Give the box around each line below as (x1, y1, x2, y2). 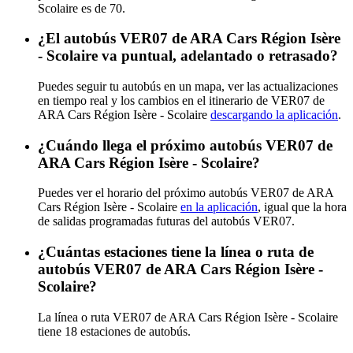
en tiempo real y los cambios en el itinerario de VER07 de (38, 93, 325, 107)
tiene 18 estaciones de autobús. (38, 324, 191, 338)
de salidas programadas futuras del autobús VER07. (38, 214, 295, 229)
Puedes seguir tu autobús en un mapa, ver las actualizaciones (38, 79, 338, 93)
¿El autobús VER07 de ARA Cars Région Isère (38, 30, 340, 47)
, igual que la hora (258, 200, 347, 214)
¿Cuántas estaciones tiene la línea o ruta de (38, 243, 314, 261)
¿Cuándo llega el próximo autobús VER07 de (38, 136, 333, 154)
